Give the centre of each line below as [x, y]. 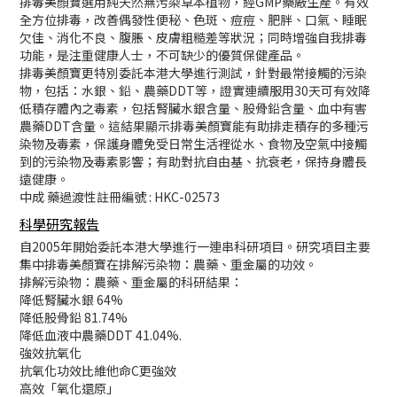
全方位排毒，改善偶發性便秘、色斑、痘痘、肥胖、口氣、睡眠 [193, 19]
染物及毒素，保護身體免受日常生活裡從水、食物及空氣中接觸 [193, 144]
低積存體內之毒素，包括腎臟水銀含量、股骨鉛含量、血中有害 [193, 108]
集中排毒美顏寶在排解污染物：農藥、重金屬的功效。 [168, 264]
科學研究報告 [59, 224]
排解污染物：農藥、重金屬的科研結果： [131, 282]
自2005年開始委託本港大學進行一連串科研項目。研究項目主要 [195, 246]
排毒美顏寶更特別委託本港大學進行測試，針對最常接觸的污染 [193, 73]
